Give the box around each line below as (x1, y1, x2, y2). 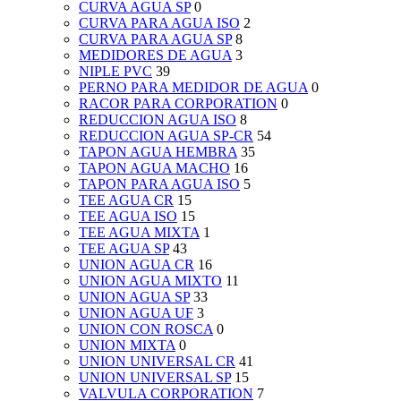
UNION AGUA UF (79, 305, 193, 321)
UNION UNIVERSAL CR (79, 354, 235, 370)
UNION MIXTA (79, 337, 175, 354)
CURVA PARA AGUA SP (79, 31, 232, 47)
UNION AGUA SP (79, 289, 190, 305)
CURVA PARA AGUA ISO (79, 15, 240, 31)
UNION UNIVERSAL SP (79, 370, 231, 386)
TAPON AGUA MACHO (79, 160, 230, 176)
